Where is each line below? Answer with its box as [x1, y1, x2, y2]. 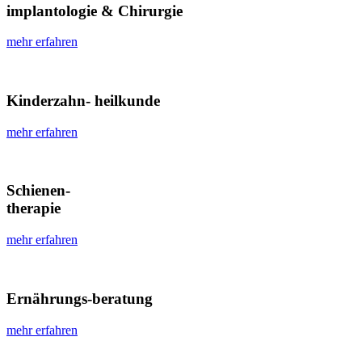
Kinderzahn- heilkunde [6, 91, 160, 109]
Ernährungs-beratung [6, 289, 153, 307]
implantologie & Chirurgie [6, 2, 183, 19]
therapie [6, 200, 61, 217]
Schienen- [6, 182, 70, 200]
